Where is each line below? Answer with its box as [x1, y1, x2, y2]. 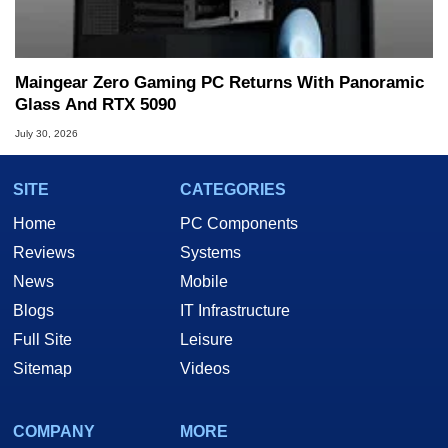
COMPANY [13, 422, 95, 440]
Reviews [13, 243, 75, 261]
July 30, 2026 [15, 127, 78, 139]
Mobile [180, 272, 228, 290]
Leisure [180, 330, 233, 348]
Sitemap [13, 359, 72, 377]
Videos [180, 359, 230, 377]
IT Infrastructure [180, 301, 290, 319]
